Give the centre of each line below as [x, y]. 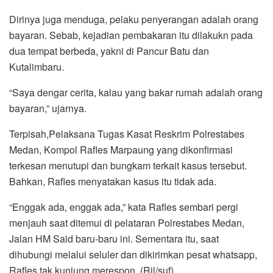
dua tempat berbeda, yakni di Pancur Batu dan [109, 51]
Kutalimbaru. [37, 67]
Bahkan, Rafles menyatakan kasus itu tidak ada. [113, 182]
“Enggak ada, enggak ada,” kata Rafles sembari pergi [124, 207]
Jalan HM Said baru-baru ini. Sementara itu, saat [114, 239]
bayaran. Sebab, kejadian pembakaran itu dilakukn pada [131, 35]
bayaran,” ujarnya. [48, 108]
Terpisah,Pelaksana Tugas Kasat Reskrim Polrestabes [127, 134]
